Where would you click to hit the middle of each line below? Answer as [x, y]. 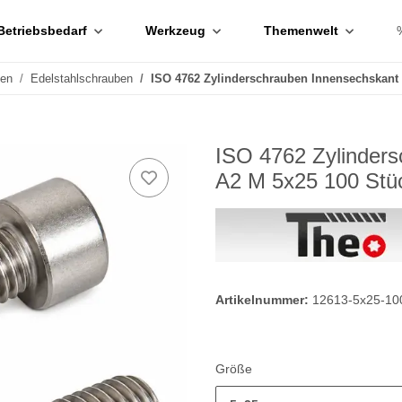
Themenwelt [301, 31]
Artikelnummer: [264, 300]
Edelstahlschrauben [82, 79]
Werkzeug [175, 31]
